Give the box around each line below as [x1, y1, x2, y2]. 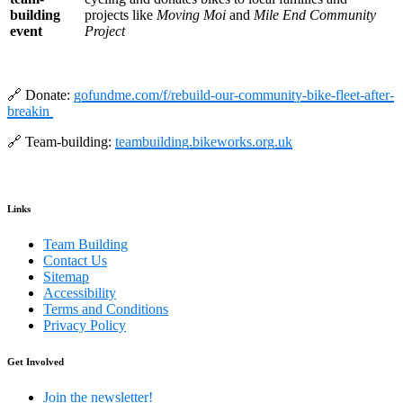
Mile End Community [254, 6, 376, 22]
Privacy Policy [43, 317, 126, 333]
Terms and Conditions [43, 300, 168, 317]
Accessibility [43, 284, 116, 300]
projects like [85, 6, 157, 22]
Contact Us [43, 252, 107, 268]
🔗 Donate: [7, 86, 74, 103]
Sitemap [43, 268, 89, 284]
